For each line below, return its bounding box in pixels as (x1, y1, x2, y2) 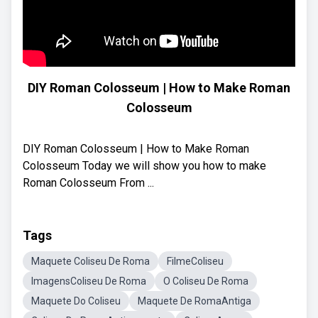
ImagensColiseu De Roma (31, 275, 146, 287)
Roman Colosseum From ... (23, 176, 154, 190)
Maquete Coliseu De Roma (31, 256, 150, 267)
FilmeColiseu (167, 256, 224, 267)
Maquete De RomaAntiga (138, 295, 251, 307)
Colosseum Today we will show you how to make (23, 159, 266, 172)
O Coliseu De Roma (163, 275, 248, 287)
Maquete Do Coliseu (31, 295, 121, 307)
